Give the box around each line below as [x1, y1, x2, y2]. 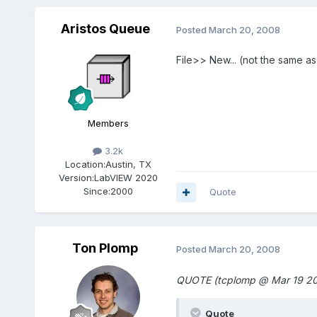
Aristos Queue [60, 21, 150, 37]
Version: [58, 172, 94, 184]
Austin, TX [105, 158, 151, 171]
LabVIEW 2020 [93, 172, 158, 184]
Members [87, 117, 129, 129]
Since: [83, 185, 110, 197]
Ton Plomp [72, 241, 139, 256]
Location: [64, 158, 105, 171]
